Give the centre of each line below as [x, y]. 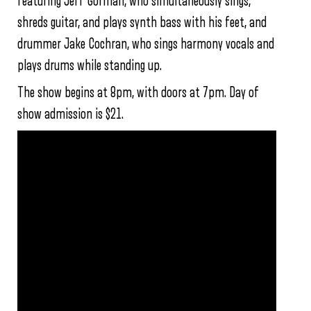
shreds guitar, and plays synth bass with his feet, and [142, 22]
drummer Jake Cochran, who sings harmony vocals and [146, 44]
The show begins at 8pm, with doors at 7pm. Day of [138, 92]
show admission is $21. [70, 114]
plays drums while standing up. [90, 65]
